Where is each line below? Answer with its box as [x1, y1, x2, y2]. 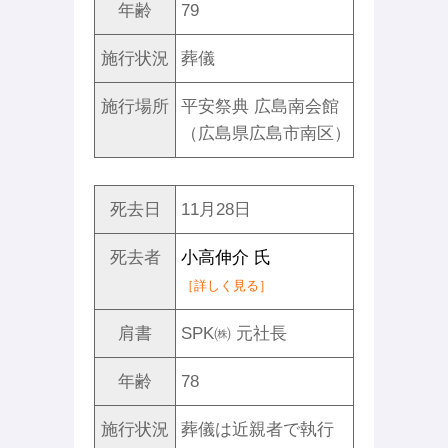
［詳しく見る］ [181, 278, 272, 293]
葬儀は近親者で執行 [181, 420, 334, 439]
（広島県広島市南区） [181, 124, 351, 143]
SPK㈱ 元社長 [181, 324, 287, 343]
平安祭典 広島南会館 [181, 97, 339, 116]
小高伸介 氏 [181, 248, 271, 267]
